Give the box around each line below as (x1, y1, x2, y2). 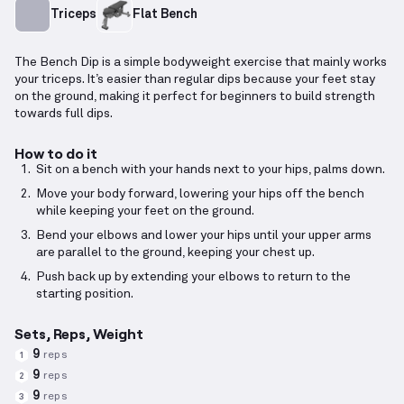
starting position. (36, 288, 133, 301)
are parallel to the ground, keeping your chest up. (36, 246, 315, 260)
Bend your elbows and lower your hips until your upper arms (36, 229, 372, 243)
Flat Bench (133, 7, 197, 21)
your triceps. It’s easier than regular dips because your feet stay (14, 73, 375, 87)
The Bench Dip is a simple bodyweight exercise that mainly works (14, 56, 387, 69)
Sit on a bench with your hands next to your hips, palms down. (36, 163, 385, 177)
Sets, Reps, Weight (14, 325, 143, 343)
